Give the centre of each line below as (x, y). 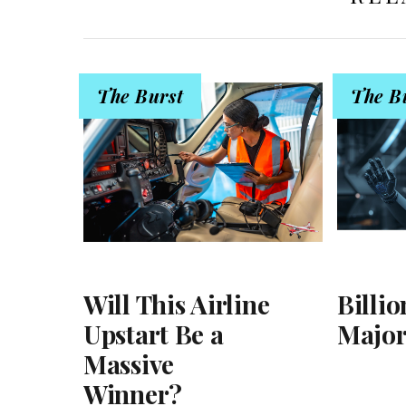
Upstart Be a (154, 334)
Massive (129, 364)
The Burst (140, 95)
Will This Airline (177, 304)
